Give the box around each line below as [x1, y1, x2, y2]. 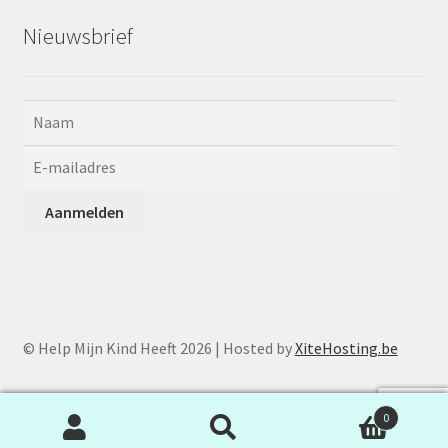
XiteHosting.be [294, 337, 398, 358]
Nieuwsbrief [22, 21, 133, 50]
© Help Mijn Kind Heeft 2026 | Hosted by [22, 337, 295, 358]
